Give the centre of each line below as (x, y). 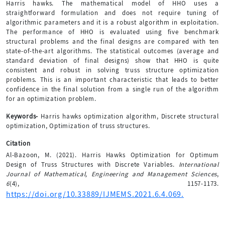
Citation (18, 143)
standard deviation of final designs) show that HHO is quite (113, 60)
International (199, 164)
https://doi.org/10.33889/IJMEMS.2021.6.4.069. (95, 194)
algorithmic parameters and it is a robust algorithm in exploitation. (113, 22)
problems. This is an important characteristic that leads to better (113, 79)
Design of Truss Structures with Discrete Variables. (92, 164)
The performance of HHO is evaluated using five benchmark (113, 32)
